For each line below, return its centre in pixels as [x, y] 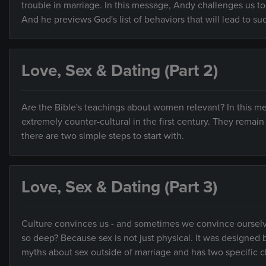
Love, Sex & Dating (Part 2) [120, 70]
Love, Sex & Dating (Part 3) [119, 187]
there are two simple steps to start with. [103, 136]
